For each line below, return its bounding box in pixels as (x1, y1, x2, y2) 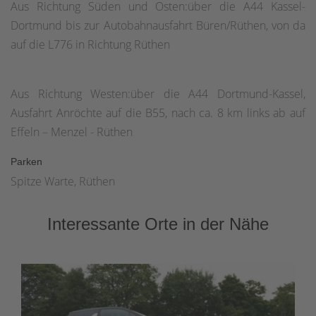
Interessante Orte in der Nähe (47, 214, 269, 234)
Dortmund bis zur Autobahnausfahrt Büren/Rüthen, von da (11, 18, 305, 34)
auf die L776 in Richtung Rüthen (11, 37, 170, 53)
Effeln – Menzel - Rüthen (11, 124, 135, 140)
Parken (11, 156, 42, 168)
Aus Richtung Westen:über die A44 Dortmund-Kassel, (11, 86, 305, 102)
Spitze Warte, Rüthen (11, 174, 115, 190)
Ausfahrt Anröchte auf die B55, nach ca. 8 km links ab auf (11, 105, 305, 121)
